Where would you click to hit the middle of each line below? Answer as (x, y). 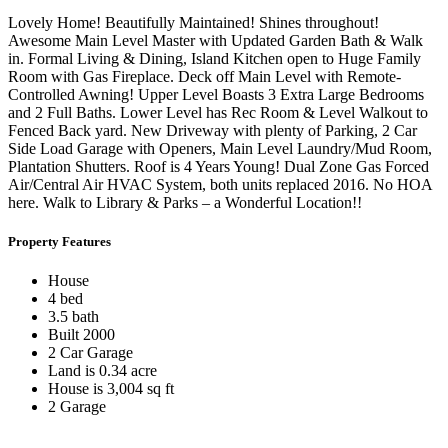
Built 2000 (81, 334)
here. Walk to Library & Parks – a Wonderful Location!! (185, 202)
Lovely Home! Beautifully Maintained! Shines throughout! (193, 22)
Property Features (59, 241)
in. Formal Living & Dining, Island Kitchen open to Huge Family (214, 58)
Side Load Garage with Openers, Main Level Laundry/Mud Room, (220, 148)
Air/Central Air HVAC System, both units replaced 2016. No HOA (220, 184)
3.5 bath (73, 316)
